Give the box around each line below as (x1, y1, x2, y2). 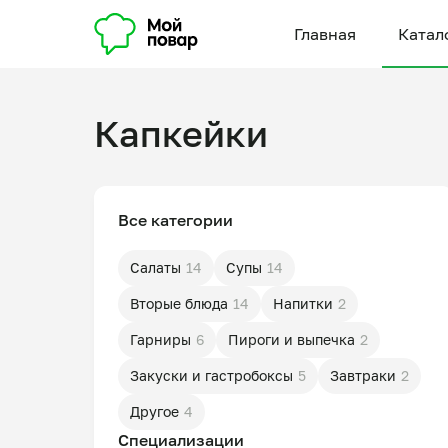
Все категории (118, 210, 233, 230)
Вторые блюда (130, 295, 228, 312)
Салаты (130, 259, 181, 276)
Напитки (273, 295, 333, 312)
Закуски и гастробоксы (130, 367, 293, 384)
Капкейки (94, 112, 268, 155)
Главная (294, 24, 356, 44)
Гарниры (130, 331, 191, 348)
